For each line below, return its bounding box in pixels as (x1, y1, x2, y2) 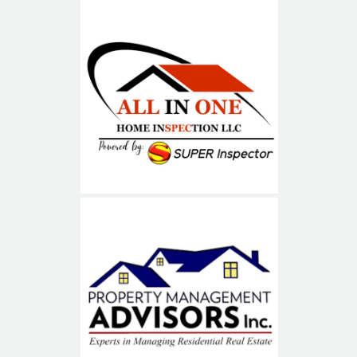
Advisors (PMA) (87, 297, 270, 328)
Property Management (38, 264, 319, 294)
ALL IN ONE (106, 79, 251, 109)
